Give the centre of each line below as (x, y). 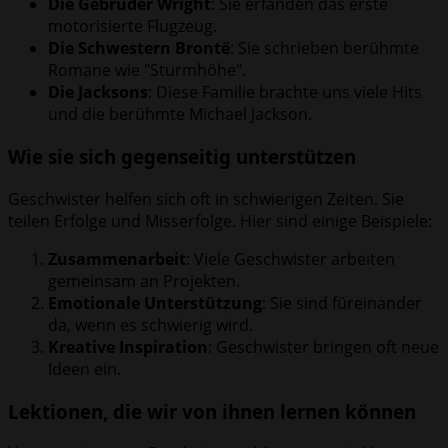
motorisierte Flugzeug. (132, 26)
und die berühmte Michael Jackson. (180, 114)
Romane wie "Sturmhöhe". (147, 70)
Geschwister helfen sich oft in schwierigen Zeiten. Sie (206, 198)
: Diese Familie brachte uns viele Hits (285, 92)
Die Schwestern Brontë (139, 48)
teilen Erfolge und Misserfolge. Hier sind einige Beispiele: (220, 220)
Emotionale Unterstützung (155, 302)
